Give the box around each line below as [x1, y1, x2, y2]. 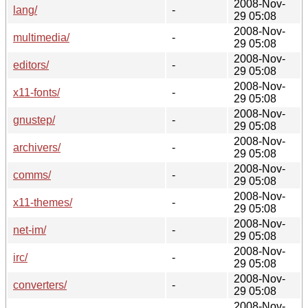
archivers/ [13, 141, 60, 153]
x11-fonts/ [13, 86, 60, 98]
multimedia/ [13, 31, 69, 43]
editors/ [13, 58, 49, 71]
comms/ [13, 168, 51, 181]
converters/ [13, 278, 67, 291]
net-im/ [13, 223, 46, 236]
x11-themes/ [13, 196, 72, 208]
